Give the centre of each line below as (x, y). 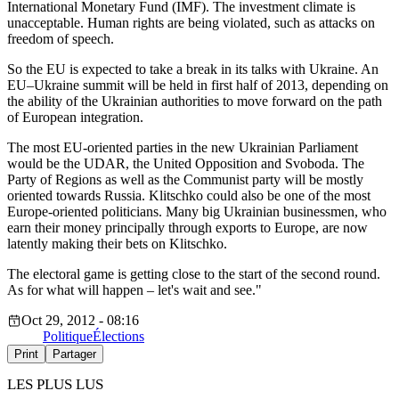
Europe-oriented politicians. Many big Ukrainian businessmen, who (197, 212)
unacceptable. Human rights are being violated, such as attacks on (191, 23)
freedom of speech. (61, 39)
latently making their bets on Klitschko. (117, 244)
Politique (68, 337)
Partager (74, 354)
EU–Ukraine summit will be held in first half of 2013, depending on (198, 85)
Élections (118, 337)
